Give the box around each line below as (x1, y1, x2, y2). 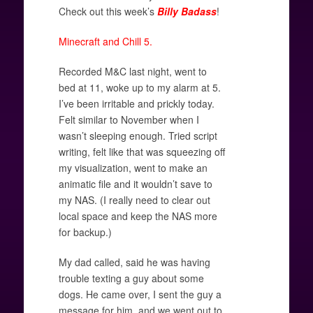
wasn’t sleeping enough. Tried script (58, 128, 217, 143)
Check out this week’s (58, 3, 157, 18)
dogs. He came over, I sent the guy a (58, 286, 221, 301)
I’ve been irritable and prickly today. (58, 96, 214, 110)
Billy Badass (156, 3, 217, 18)
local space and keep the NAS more (58, 208, 217, 223)
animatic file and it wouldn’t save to (58, 176, 212, 191)
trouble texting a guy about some (58, 270, 204, 285)
